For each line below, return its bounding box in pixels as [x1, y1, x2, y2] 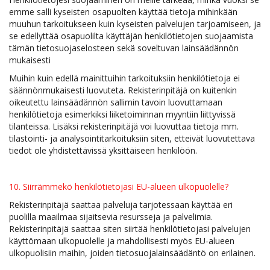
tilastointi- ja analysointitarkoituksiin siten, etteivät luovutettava [9, 133, 255, 144]
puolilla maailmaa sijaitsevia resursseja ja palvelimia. [9, 211, 213, 222]
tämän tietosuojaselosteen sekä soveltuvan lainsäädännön [9, 42, 239, 54]
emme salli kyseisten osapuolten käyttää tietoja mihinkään [9, 6, 237, 17]
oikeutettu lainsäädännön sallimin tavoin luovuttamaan [9, 96, 222, 108]
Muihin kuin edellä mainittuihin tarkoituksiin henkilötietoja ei [9, 72, 240, 84]
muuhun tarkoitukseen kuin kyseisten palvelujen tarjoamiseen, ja [9, 18, 261, 30]
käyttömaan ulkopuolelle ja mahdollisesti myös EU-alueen [9, 235, 234, 246]
